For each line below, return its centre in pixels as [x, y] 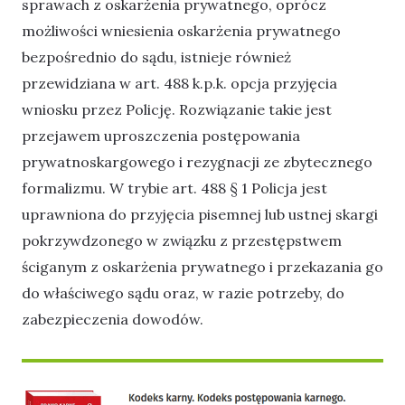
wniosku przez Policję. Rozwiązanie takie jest [177, 109]
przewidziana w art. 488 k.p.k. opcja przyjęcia [179, 83]
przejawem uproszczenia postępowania [161, 135]
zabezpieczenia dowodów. [113, 319]
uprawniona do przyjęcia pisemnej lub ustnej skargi [200, 214]
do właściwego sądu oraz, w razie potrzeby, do [183, 292]
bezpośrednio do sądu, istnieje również [156, 57]
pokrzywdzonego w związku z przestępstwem [182, 240]
